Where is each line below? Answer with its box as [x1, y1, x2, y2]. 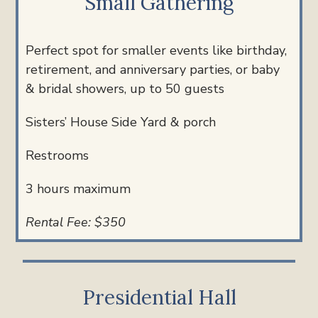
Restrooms [26, 146, 89, 164]
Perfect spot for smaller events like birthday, [26, 41, 287, 59]
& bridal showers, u [26, 79, 138, 97]
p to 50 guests [138, 79, 225, 97]
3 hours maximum [26, 180, 131, 197]
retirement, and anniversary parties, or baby [26, 60, 280, 78]
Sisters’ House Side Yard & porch [26, 113, 216, 131]
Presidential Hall [82, 284, 236, 310]
